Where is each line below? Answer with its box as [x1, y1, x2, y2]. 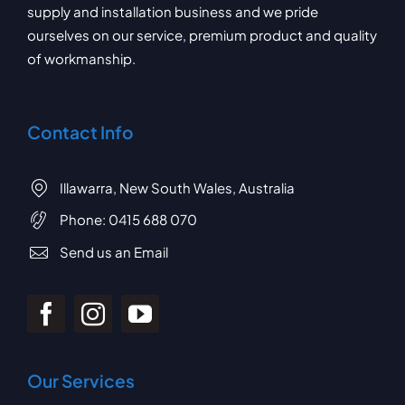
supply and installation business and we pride [26, 2, 318, 20]
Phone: [59, 211, 108, 229]
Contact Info [26, 120, 134, 143]
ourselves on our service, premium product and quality [26, 25, 377, 43]
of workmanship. [26, 49, 136, 67]
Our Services [26, 370, 135, 392]
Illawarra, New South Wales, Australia [59, 178, 295, 196]
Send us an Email [59, 242, 168, 260]
